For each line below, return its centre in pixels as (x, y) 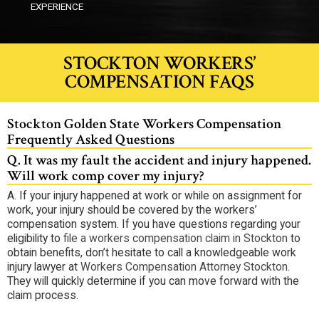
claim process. (43, 295)
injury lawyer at (44, 266)
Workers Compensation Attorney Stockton (184, 266)
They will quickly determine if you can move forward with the (153, 281)
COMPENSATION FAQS (159, 81)
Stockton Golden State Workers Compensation (144, 124)
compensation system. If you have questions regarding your (154, 224)
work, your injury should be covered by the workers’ (132, 209)
